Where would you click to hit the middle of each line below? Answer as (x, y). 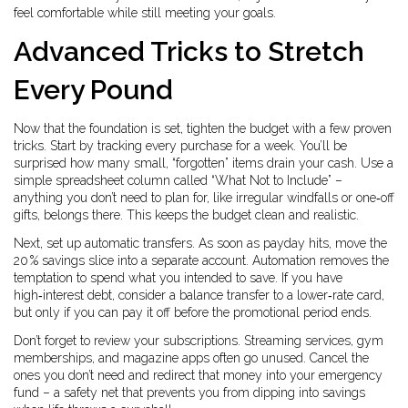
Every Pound (93, 90)
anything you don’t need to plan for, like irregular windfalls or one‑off (204, 198)
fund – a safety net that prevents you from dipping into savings (189, 393)
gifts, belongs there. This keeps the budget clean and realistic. (186, 215)
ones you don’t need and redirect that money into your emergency (198, 375)
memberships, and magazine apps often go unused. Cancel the (191, 358)
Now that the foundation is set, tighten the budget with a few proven (203, 128)
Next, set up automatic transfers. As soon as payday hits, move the (200, 243)
